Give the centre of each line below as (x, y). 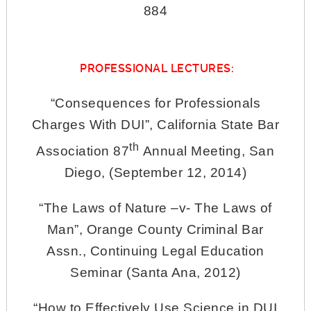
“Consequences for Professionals (155, 103)
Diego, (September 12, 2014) (155, 172)
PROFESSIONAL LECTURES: (155, 69)
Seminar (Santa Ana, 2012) (155, 272)
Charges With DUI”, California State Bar (155, 125)
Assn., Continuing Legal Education (155, 251)
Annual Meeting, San (207, 151)
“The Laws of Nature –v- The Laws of (155, 208)
